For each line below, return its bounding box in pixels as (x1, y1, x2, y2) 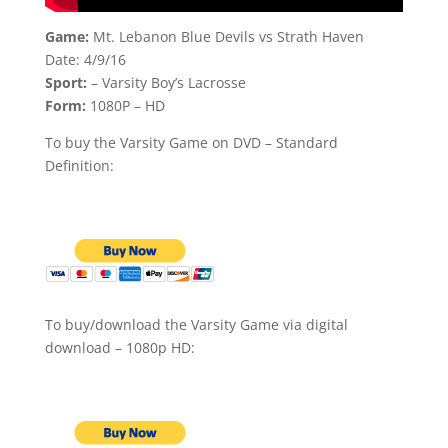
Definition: (44, 156, 114, 176)
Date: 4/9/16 (44, 50, 126, 70)
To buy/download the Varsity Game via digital (44, 315, 348, 335)
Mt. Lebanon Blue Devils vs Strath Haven (88, 27, 364, 47)
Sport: (44, 73, 87, 93)
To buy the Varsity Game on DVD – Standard (44, 133, 338, 153)
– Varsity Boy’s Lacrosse (86, 73, 246, 93)
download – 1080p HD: (44, 338, 195, 358)
